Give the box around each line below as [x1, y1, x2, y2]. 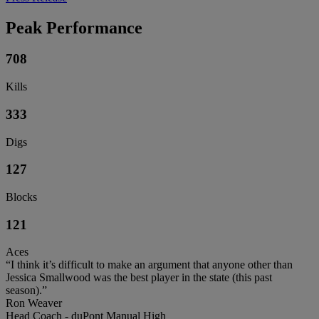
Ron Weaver [6, 297, 62, 310]
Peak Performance [6, 18, 142, 37]
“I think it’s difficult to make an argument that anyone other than [6, 258, 293, 271]
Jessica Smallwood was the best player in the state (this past [6, 271, 272, 284]
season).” [6, 284, 47, 297]
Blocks [6, 191, 37, 204]
